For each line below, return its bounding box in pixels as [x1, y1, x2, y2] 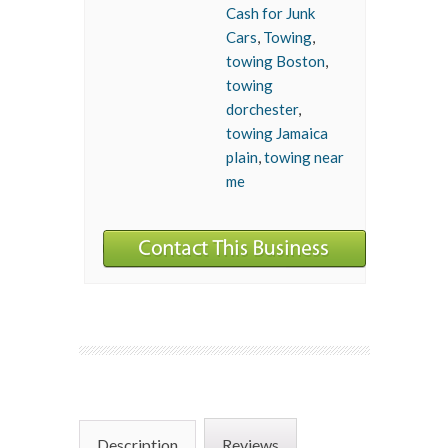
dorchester [226, 100, 298, 118]
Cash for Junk [226, 4, 315, 22]
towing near [264, 148, 344, 166]
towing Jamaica [226, 124, 328, 142]
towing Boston [226, 52, 325, 70]
